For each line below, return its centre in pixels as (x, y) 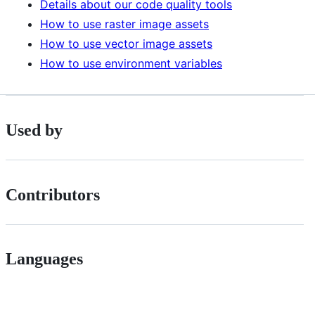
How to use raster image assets (124, 24)
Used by (34, 130)
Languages (44, 259)
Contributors (53, 194)
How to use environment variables (131, 63)
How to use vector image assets (126, 43)
